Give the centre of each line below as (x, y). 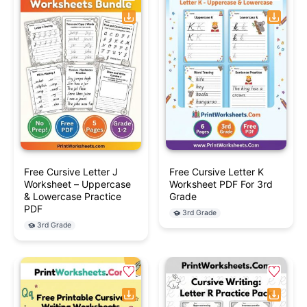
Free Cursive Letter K (217, 172)
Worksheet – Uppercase (77, 184)
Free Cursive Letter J (71, 172)
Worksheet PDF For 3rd (221, 184)
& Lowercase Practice (73, 197)
